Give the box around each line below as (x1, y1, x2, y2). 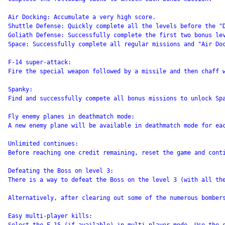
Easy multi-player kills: (8, 212, 92, 219)
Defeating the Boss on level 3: (8, 167, 114, 174)
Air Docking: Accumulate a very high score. (8, 14, 156, 21)
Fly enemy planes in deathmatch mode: (8, 113, 135, 120)
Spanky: (8, 86, 33, 93)
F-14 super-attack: (8, 59, 71, 66)
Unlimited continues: (8, 140, 78, 147)
